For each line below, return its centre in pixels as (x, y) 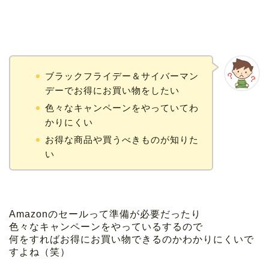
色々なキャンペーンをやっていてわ (122, 107)
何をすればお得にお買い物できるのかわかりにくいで (131, 239)
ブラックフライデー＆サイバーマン (122, 76)
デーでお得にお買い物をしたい (112, 90)
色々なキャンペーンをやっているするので (106, 226)
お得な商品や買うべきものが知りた (122, 140)
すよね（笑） (40, 252)
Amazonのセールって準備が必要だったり (105, 214)
